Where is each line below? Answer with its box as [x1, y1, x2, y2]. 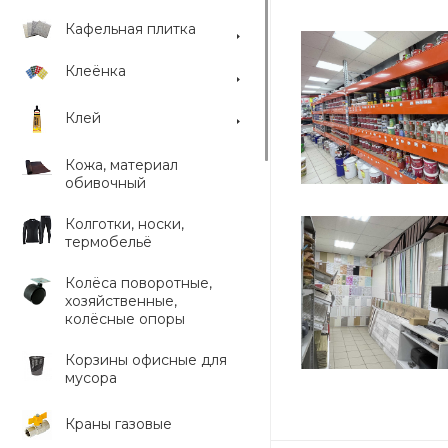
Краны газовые [65, 415, 172, 433]
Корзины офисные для [65, 351, 227, 369]
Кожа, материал [65, 156, 178, 174]
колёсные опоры [65, 310, 185, 328]
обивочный [65, 174, 146, 192]
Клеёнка [65, 62, 126, 80]
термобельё [65, 233, 152, 251]
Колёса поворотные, [65, 274, 212, 292]
